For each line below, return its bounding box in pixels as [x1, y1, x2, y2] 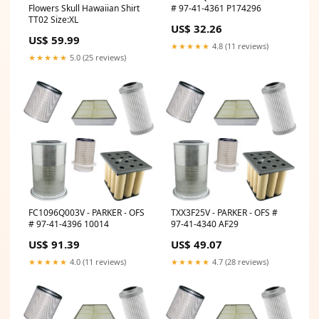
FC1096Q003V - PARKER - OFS [28, 206, 145, 219]
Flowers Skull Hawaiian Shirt [28, 2, 82, 15]
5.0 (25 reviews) [68, 52, 126, 63]
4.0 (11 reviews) [68, 256, 126, 268]
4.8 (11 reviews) [210, 41, 268, 52]
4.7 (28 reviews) [210, 256, 268, 268]
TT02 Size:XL [28, 14, 78, 26]
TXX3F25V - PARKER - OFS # [171, 206, 278, 219]
